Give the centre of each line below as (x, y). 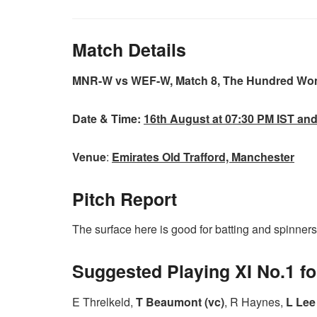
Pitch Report (125, 198)
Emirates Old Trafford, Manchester (203, 156)
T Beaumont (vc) (180, 301)
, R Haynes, (255, 301)
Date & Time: (108, 118)
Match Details (129, 50)
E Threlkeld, (104, 301)
